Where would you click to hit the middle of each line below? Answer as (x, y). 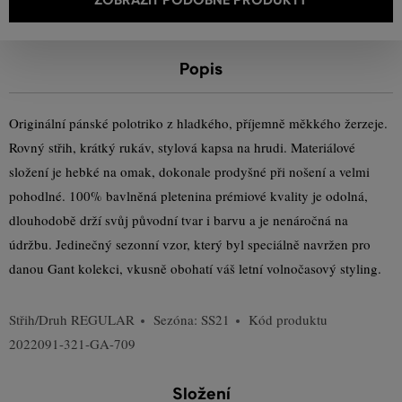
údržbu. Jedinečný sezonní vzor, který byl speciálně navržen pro (190, 244)
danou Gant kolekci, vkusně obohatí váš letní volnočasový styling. (195, 268)
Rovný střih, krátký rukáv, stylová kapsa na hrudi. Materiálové (182, 147)
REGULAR (103, 319)
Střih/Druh (40, 319)
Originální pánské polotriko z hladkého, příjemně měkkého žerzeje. (198, 123)
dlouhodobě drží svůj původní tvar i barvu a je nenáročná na (179, 220)
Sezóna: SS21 (192, 319)
